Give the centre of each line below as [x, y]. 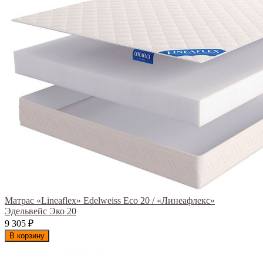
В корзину [27, 236]
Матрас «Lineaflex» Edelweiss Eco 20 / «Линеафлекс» [110, 201]
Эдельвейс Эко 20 [41, 211]
